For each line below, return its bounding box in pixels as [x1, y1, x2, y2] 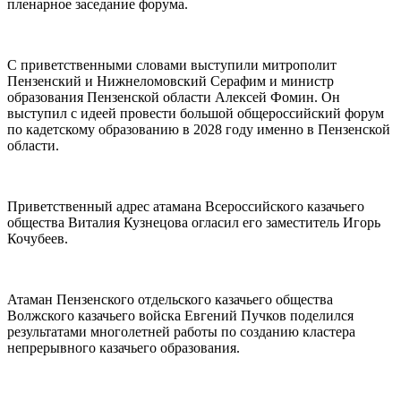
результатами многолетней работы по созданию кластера [7, 323, 355, 339]
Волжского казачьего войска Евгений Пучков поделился [7, 307, 354, 323]
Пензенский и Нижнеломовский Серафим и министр [7, 73, 334, 89]
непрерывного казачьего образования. [7, 339, 240, 355]
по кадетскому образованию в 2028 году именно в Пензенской [7, 121, 390, 137]
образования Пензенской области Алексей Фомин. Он [7, 89, 340, 105]
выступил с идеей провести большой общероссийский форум [7, 105, 384, 121]
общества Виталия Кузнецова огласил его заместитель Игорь [7, 214, 380, 230]
